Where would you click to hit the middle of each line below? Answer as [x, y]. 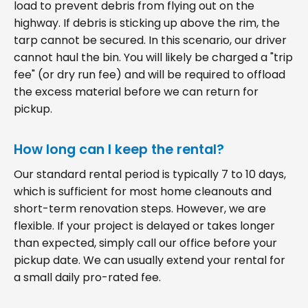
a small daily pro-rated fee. [87, 277]
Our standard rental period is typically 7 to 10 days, [150, 174]
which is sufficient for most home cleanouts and [143, 191]
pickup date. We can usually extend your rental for [150, 260]
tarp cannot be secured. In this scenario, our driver [150, 40]
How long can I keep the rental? [119, 149]
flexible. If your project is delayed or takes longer [144, 225]
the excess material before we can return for [136, 91]
